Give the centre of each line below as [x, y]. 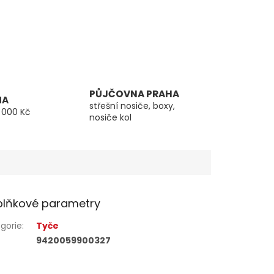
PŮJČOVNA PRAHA [134, 94]
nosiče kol [110, 118]
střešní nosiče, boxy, [132, 106]
